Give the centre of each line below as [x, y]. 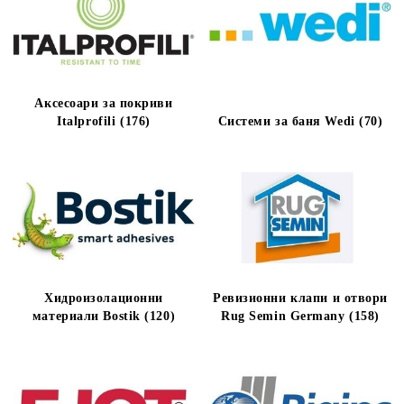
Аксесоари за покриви [104, 103]
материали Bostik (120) [104, 316]
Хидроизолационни [104, 298]
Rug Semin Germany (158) [300, 316]
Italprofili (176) [104, 121]
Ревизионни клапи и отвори [300, 298]
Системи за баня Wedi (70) [300, 121]
